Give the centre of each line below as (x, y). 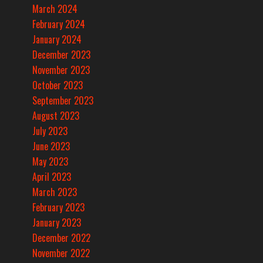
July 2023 (50, 131)
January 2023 (57, 223)
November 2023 (61, 70)
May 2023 (50, 162)
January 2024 (57, 40)
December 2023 (61, 55)
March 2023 (55, 192)
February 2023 (58, 208)
